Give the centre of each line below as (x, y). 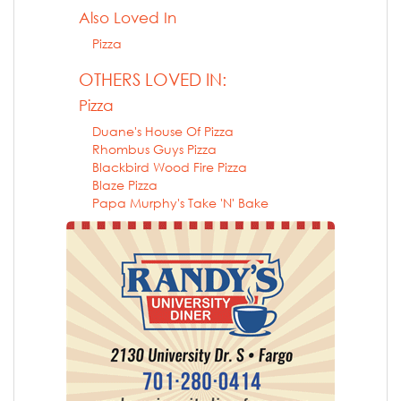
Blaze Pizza (125, 184)
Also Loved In (128, 17)
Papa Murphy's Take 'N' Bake (180, 202)
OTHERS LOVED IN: (153, 79)
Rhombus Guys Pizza (154, 149)
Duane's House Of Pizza (163, 131)
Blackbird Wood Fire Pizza (170, 166)
